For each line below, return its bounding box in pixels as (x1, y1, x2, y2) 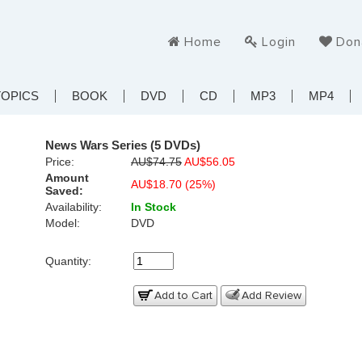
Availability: (45, 200, 102, 213)
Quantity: (45, 254, 91, 267)
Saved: (45, 183, 83, 197)
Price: (45, 154, 74, 168)
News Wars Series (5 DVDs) (45, 137, 200, 152)
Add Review (242, 289, 301, 301)
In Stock (131, 200, 176, 213)
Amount (45, 170, 89, 184)
